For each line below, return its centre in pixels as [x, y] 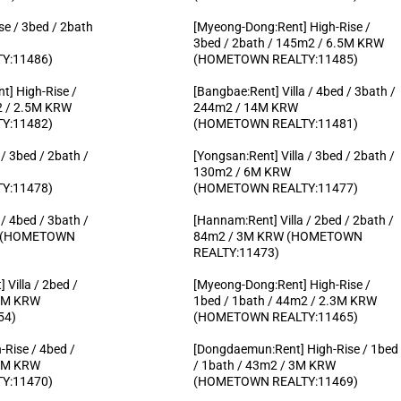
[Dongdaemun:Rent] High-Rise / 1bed [295, 349]
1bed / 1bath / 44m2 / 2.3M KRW [285, 300]
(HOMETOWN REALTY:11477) [275, 188]
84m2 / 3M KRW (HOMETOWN [277, 236]
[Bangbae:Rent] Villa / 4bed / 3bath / [294, 91]
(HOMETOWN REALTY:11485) [275, 59]
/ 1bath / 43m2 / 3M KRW [264, 365]
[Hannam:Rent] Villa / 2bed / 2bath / [293, 220]
